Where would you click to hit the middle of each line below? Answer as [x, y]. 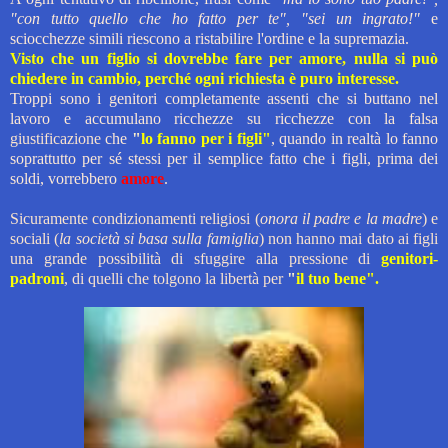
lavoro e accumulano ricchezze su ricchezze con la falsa [224, 118]
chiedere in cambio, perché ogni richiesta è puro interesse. [204, 78]
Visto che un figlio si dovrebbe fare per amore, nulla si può [224, 58]
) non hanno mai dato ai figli [348, 238]
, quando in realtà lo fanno [354, 138]
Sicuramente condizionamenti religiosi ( [135, 218]
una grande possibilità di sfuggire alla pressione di [195, 258]
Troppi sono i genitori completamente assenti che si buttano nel [224, 98]
